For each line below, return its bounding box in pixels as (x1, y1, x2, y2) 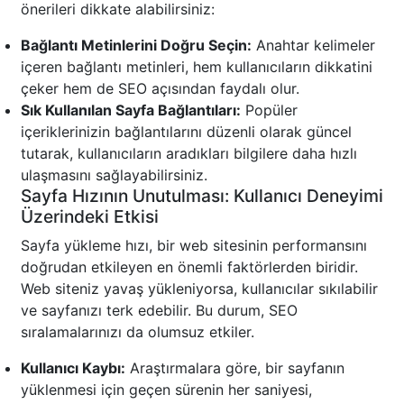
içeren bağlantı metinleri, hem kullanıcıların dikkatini (21, 58, 372, 77)
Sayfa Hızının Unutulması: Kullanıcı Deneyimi (21, 185, 383, 207)
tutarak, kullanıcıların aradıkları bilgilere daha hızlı (21, 144, 357, 163)
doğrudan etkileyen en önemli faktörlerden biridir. (21, 258, 358, 277)
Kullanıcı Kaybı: (21, 359, 125, 378)
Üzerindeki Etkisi (21, 206, 159, 228)
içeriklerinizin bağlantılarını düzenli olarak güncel (21, 123, 352, 142)
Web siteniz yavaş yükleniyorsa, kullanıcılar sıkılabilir (21, 280, 378, 298)
